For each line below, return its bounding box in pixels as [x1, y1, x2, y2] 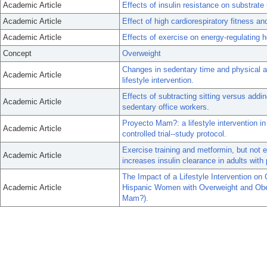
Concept [3, 49, 32, 58]
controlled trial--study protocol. [122, 129, 226, 138]
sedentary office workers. [122, 103, 209, 111]
